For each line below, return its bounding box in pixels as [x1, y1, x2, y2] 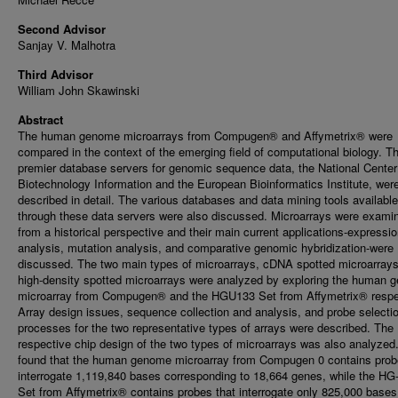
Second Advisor [18, 20, 106, 37]
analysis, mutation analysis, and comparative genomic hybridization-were [18, 239, 394, 256]
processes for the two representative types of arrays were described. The [18, 319, 394, 336]
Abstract [18, 111, 63, 128]
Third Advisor [18, 66, 93, 83]
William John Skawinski [18, 82, 139, 99]
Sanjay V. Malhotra [18, 36, 115, 53]
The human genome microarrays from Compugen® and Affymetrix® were [18, 127, 393, 144]
